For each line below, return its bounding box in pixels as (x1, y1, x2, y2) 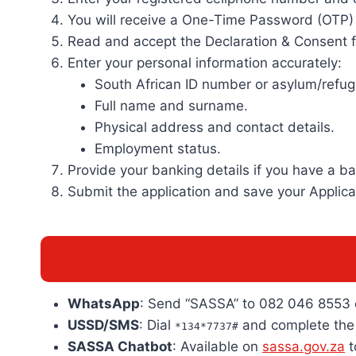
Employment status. (95, 140, 221, 157)
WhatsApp (68, 295, 140, 311)
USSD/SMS (68, 316, 139, 333)
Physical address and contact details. (95, 118, 335, 135)
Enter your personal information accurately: (68, 54, 342, 71)
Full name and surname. (95, 97, 248, 114)
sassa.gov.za (262, 338, 345, 354)
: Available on (172, 338, 262, 354)
